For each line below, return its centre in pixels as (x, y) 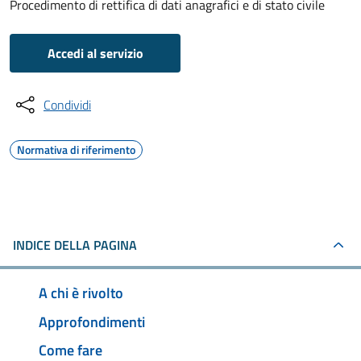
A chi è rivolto (81, 293)
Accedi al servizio (95, 53)
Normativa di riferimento (76, 149)
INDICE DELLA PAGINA (75, 245)
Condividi (67, 105)
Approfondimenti (92, 322)
